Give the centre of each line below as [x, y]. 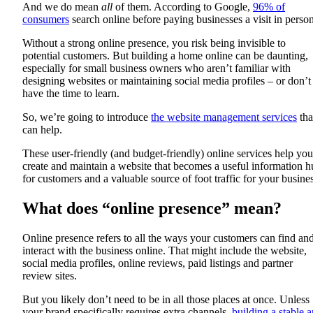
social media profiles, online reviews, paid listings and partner [158, 263]
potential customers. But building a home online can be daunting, [165, 56]
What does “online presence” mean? [152, 209]
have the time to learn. [71, 94]
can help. [42, 130]
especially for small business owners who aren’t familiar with [156, 68]
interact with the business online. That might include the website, [165, 250]
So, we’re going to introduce [87, 117]
